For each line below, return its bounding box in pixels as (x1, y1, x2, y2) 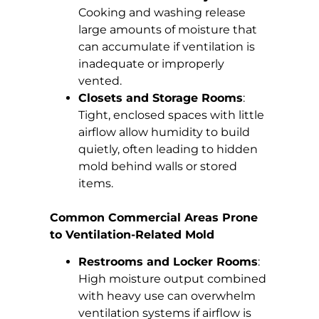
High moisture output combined (78, 272, 266, 286)
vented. (78, 74, 122, 88)
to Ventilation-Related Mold (50, 228, 214, 242)
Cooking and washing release (78, 6, 246, 20)
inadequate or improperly (78, 57, 224, 71)
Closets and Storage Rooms (78, 91, 243, 105)
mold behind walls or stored (78, 159, 237, 174)
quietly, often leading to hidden (78, 142, 258, 157)
